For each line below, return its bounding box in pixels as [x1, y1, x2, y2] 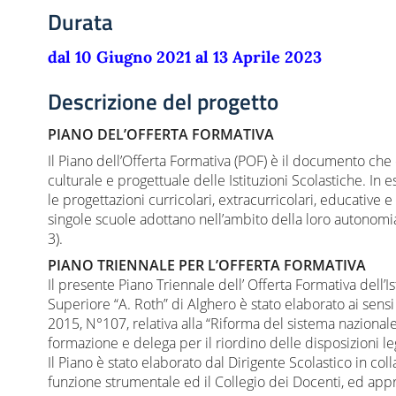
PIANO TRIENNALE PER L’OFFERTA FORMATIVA [48, 255, 366, 276]
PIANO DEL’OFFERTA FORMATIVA [48, 125, 274, 145]
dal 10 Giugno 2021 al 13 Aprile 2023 [48, 47, 322, 67]
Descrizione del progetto [48, 85, 278, 118]
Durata [48, 5, 113, 39]
